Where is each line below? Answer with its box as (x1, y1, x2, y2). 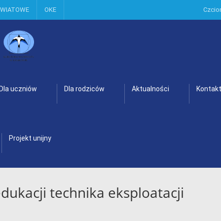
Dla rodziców (64, 85, 105, 93)
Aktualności (132, 85, 169, 93)
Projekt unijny (9, 134, 51, 142)
